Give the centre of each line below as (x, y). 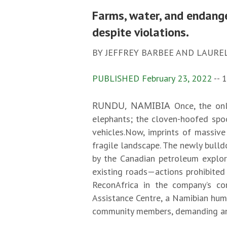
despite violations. (141, 32)
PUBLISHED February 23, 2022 (152, 78)
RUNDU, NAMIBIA (133, 105)
